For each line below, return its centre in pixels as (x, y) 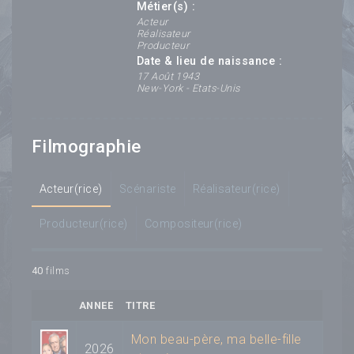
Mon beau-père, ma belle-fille (217, 339)
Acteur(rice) (71, 189)
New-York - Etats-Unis (188, 88)
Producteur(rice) (84, 224)
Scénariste (147, 189)
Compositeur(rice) (193, 224)
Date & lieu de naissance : (209, 62)
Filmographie (87, 147)
